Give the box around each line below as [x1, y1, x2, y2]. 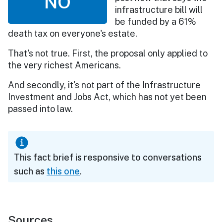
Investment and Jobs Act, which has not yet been [8, 91, 207, 102]
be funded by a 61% [115, 16, 196, 27]
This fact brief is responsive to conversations [14, 152, 202, 163]
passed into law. [8, 103, 73, 114]
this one [47, 166, 80, 176]
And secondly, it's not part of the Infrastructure [8, 79, 201, 90]
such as [14, 166, 47, 176]
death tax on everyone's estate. [8, 28, 137, 39]
